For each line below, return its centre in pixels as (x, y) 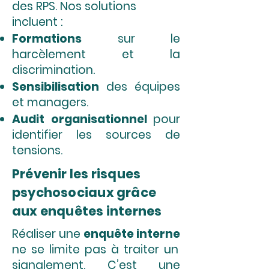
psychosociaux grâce (84, 192)
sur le (131, 39)
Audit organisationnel (83, 119)
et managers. (50, 102)
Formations (47, 39)
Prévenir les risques (77, 174)
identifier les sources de (96, 135)
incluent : (37, 22)
